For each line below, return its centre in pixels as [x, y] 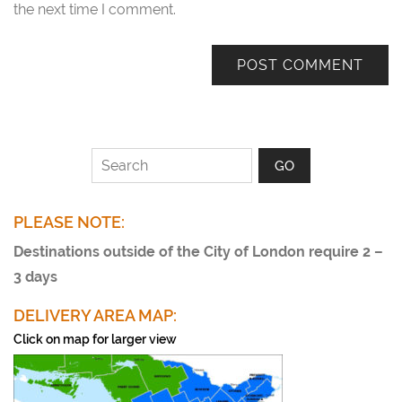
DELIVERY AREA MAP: [95, 315]
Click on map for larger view [95, 339]
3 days [35, 276]
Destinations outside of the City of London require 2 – [198, 251]
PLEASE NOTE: [69, 222]
